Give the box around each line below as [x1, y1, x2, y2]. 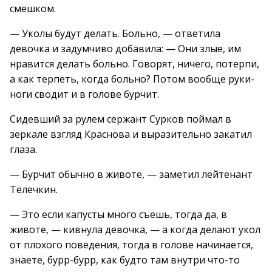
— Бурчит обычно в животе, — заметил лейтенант [10, 168, 253, 181]
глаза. [10, 143, 37, 156]
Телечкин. [10, 183, 58, 196]
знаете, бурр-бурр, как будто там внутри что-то [10, 253, 240, 267]
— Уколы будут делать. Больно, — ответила [10, 27, 220, 40]
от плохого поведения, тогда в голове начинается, [10, 238, 253, 251]
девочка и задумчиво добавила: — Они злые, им [10, 42, 241, 55]
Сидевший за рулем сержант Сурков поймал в [10, 112, 231, 126]
